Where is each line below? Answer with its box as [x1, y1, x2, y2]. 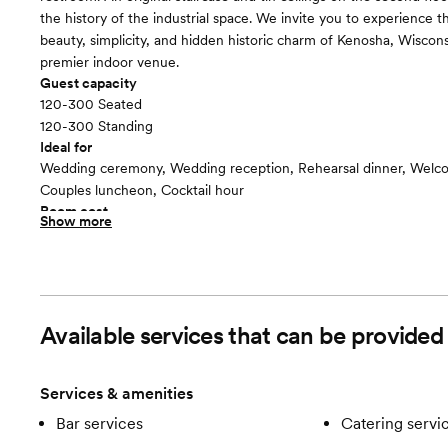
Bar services [56, 414, 143, 433]
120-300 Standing [40, 118, 153, 134]
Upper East [56, 245, 125, 261]
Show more [40, 213, 112, 229]
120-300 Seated [40, 96, 142, 112]
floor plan [125, 245, 188, 261]
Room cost [40, 203, 108, 219]
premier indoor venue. [40, 54, 179, 70]
